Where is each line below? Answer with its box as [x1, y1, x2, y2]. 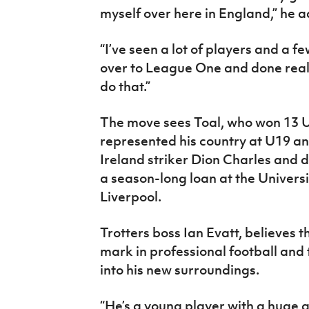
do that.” [99, 78, 150, 95]
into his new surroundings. [99, 261, 259, 279]
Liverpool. [99, 188, 164, 206]
